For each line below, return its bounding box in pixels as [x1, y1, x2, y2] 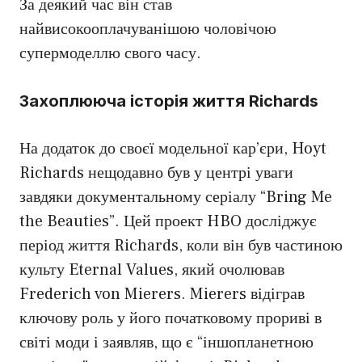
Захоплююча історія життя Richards [19, 91, 318, 112]
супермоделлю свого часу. [19, 43, 201, 65]
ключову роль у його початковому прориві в [19, 308, 322, 330]
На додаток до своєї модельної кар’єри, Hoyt [19, 138, 326, 160]
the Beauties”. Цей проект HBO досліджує [19, 211, 317, 233]
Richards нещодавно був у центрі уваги [19, 162, 293, 184]
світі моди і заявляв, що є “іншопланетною [19, 332, 314, 354]
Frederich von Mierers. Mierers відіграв [19, 284, 305, 305]
